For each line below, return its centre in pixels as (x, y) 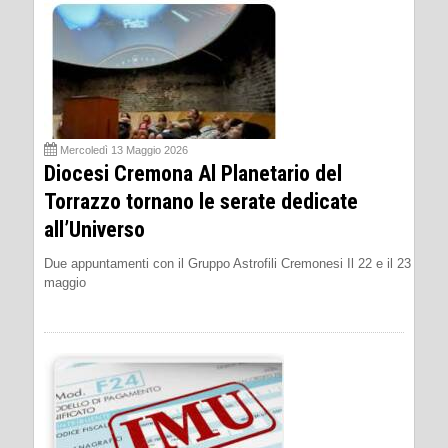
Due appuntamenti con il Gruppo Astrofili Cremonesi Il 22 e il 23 (227, 263)
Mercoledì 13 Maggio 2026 (124, 149)
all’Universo (94, 229)
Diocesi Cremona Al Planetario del (193, 173)
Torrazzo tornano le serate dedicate (201, 201)
